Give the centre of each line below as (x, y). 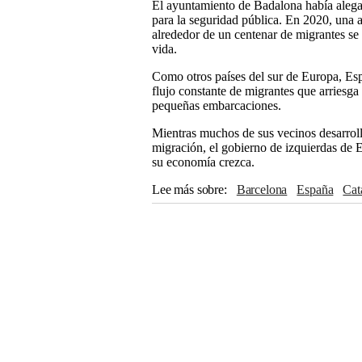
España (319, 189)
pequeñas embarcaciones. (217, 105)
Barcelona (266, 189)
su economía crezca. (203, 162)
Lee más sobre (188, 189)
